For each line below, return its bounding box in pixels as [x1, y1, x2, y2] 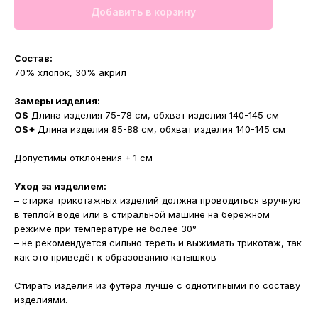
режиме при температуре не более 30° [14, 223, 197, 235]
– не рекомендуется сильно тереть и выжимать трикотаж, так [14, 237, 302, 249]
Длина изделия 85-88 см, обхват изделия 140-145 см [38, 124, 285, 136]
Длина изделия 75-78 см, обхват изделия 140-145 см [28, 109, 279, 121]
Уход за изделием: [14, 180, 106, 192]
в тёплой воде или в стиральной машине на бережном [14, 209, 270, 221]
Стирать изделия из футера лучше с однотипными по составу [14, 280, 300, 292]
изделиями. [14, 294, 67, 306]
